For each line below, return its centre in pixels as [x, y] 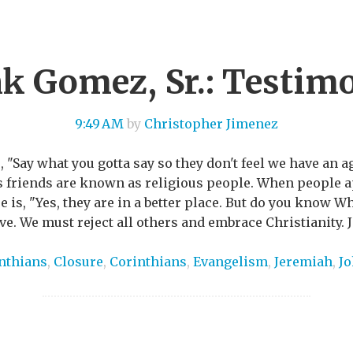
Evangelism [230, 261]
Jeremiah [303, 261]
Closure [78, 261]
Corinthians [148, 261]
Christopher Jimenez [211, 123]
